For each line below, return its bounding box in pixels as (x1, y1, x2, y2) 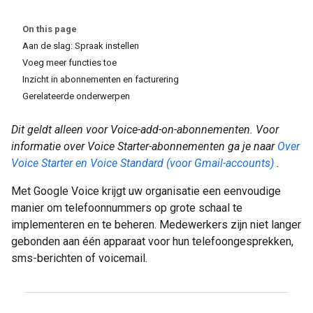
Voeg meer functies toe (22, 57, 117, 68)
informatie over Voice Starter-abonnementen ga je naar (11, 140, 277, 153)
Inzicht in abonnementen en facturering (22, 74, 179, 85)
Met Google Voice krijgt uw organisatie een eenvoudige (11, 184, 281, 198)
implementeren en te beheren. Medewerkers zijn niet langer (11, 218, 301, 231)
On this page (22, 24, 77, 34)
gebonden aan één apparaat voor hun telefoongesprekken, (11, 235, 293, 248)
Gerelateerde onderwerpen (22, 91, 130, 101)
